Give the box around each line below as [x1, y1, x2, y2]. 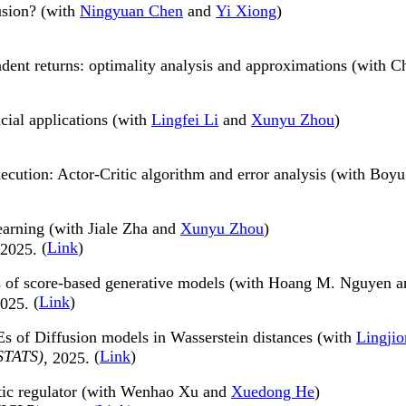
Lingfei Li [151, 111, 218, 130]
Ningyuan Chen [80, 2, 183, 21]
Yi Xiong [216, 2, 276, 21]
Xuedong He [231, 382, 314, 401]
